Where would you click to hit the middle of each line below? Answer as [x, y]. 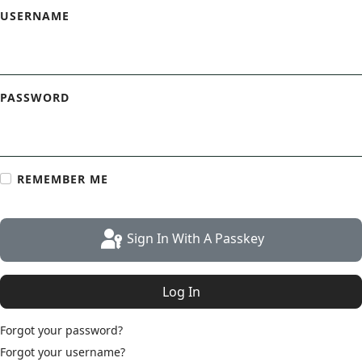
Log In [181, 292]
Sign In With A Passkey [196, 239]
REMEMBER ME [63, 179]
